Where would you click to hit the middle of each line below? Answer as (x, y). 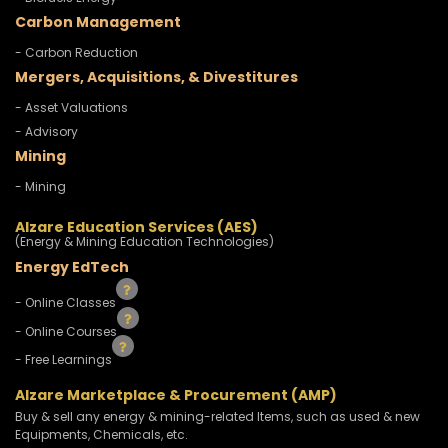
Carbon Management (98, 22)
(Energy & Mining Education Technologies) (144, 242)
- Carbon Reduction (76, 53)
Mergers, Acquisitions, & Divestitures (156, 77)
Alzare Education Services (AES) (136, 227)
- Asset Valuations (71, 108)
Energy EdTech (72, 267)
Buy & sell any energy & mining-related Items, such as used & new (217, 417)
